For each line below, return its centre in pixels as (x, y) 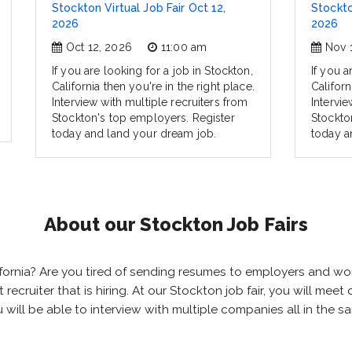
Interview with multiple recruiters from (150, 103)
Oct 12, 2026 (99, 48)
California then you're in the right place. (153, 87)
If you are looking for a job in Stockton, (152, 71)
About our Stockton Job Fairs (176, 225)
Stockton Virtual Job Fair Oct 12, (139, 8)
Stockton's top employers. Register (143, 118)
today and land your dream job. (134, 134)
